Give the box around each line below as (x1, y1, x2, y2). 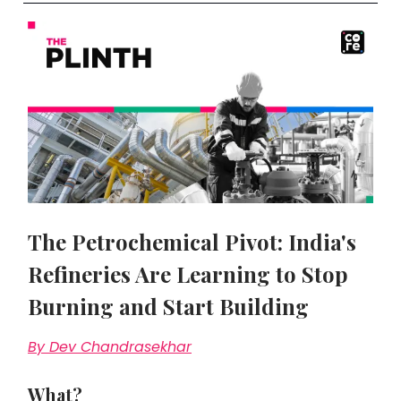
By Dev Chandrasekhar (28, 336, 192, 357)
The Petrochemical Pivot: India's (28, 226, 356, 256)
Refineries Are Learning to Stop (28, 259, 348, 288)
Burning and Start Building (28, 291, 309, 320)
